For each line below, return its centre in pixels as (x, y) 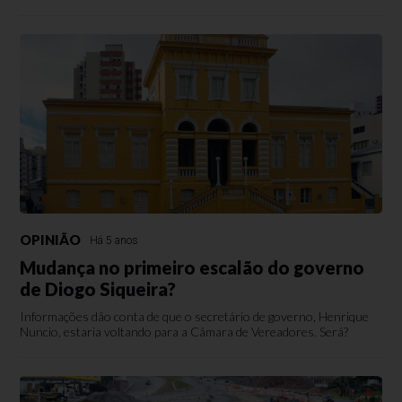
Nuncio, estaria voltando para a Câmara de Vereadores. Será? (184, 332)
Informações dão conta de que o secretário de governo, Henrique (195, 316)
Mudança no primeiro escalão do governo (192, 267)
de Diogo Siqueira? (98, 289)
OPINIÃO (51, 240)
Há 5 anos (114, 240)
